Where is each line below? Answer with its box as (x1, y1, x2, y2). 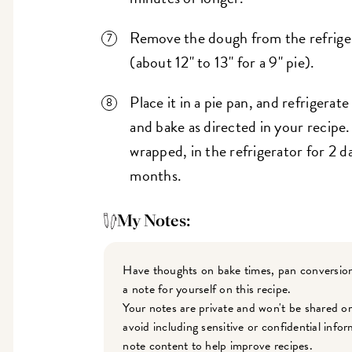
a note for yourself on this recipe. (123, 280, 291, 299)
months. (130, 163, 182, 188)
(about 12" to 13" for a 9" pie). (130, 50, 315, 75)
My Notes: (116, 213, 190, 230)
